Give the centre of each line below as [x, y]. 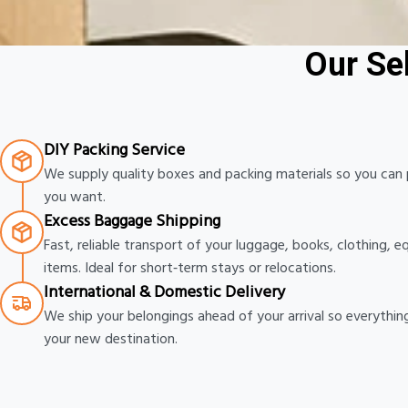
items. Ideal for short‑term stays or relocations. [190, 270]
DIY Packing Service [114, 153]
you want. [75, 199]
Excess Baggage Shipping [132, 224]
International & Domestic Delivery [164, 295]
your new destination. [111, 341]
